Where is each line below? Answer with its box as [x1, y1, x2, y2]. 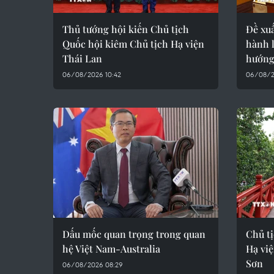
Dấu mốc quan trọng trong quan [62, 228, 206, 240]
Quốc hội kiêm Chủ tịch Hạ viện [62, 37, 204, 50]
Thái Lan [62, 52, 102, 65]
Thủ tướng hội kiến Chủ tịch [62, 23, 189, 35]
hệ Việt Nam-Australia [62, 242, 160, 255]
